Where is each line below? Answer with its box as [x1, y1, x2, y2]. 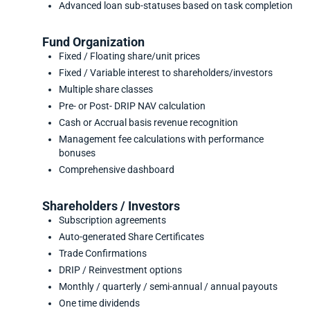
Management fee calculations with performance [58, 134, 264, 146]
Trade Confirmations [58, 248, 147, 260]
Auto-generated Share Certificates [58, 231, 204, 244]
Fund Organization [42, 35, 145, 50]
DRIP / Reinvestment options [58, 264, 182, 277]
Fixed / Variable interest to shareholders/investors [58, 67, 273, 80]
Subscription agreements [58, 215, 166, 227]
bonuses [58, 147, 95, 160]
